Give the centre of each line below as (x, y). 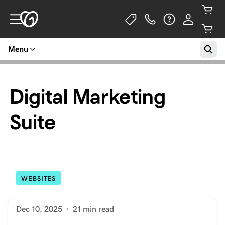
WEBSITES (39, 179)
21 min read (93, 209)
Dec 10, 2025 (39, 209)
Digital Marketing (88, 97)
